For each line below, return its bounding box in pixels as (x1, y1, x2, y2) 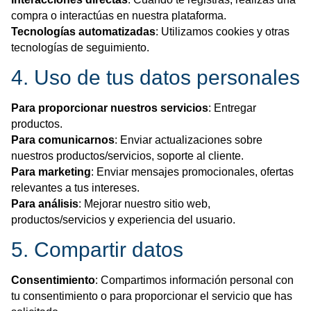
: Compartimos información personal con (95, 274, 294, 286)
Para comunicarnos (11, 133, 115, 146)
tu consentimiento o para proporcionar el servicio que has (11, 289, 292, 302)
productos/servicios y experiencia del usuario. (11, 213, 235, 226)
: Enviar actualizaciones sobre (115, 133, 262, 146)
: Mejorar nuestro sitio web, (78, 197, 210, 210)
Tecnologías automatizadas (11, 25, 155, 37)
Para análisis (11, 197, 78, 210)
